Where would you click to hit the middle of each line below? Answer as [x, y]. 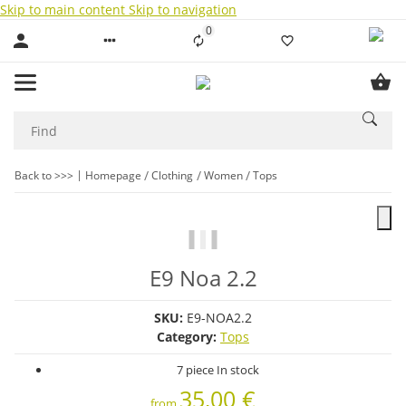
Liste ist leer [237, 36]
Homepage [113, 175]
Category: [188, 337]
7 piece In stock [218, 370]
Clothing [173, 175]
